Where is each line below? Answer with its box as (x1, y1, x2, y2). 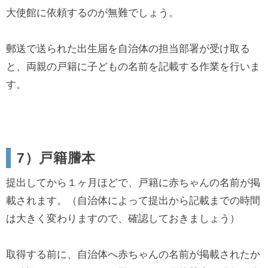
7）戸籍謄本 (17, 150, 96, 166)
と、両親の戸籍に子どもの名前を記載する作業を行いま (6, 61, 260, 73)
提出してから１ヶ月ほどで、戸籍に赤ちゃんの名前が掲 (6, 177, 260, 189)
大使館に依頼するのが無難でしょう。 (6, 7, 179, 19)
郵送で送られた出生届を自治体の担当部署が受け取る (6, 43, 250, 55)
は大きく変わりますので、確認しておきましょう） (6, 213, 240, 225)
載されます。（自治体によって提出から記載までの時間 (6, 195, 260, 207)
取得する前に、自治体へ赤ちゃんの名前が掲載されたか (6, 249, 260, 261)
